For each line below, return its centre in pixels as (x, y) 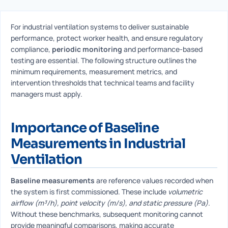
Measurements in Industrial (98, 144)
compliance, (31, 49)
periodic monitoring (87, 49)
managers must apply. (47, 94)
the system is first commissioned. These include (89, 192)
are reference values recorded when (154, 180)
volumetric (185, 192)
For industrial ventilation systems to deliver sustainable (100, 27)
